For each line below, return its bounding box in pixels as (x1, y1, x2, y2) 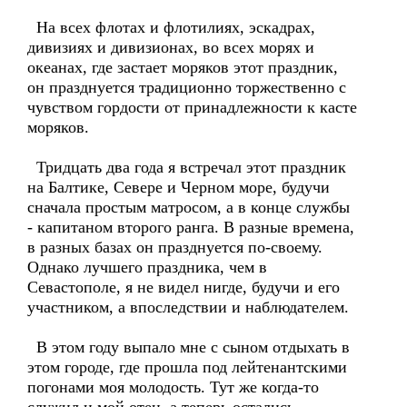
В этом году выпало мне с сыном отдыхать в (27, 338, 350, 356)
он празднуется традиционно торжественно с (27, 78, 346, 96)
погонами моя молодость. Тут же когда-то (27, 378, 319, 396)
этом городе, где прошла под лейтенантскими (27, 358, 347, 376)
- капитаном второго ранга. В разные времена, (27, 218, 354, 236)
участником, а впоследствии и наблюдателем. (27, 298, 349, 316)
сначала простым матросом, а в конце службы (27, 198, 350, 216)
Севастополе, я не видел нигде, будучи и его (27, 278, 340, 296)
